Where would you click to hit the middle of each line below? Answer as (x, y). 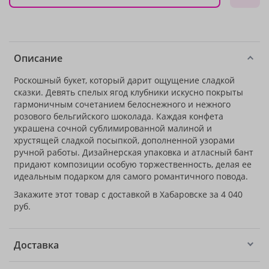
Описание (38, 58)
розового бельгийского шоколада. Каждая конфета (119, 116)
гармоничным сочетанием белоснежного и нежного (122, 104)
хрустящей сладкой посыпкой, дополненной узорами (124, 140)
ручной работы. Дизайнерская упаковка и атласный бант (134, 152)
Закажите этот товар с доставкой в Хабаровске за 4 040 (128, 194)
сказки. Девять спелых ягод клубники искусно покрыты (128, 92)
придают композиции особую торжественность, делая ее (133, 164)
